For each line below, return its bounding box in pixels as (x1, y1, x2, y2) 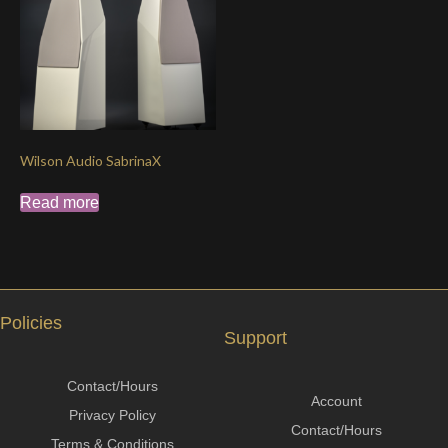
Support (224, 327, 287, 348)
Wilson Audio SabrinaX (20, 152, 161, 170)
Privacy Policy (68, 407, 156, 424)
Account (310, 392, 362, 409)
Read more (20, 194, 99, 212)
